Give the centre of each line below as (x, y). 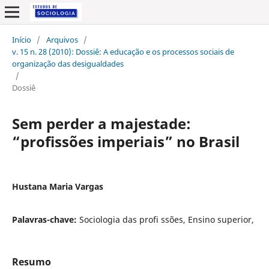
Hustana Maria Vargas (57, 186)
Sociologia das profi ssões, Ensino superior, (166, 219)
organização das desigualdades (68, 63)
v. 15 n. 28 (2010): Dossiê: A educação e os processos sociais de (123, 51)
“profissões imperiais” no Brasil (125, 141)
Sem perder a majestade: (101, 123)
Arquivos (62, 39)
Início (21, 39)
